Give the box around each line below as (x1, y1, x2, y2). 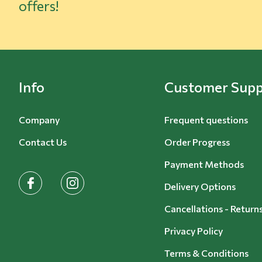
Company (19, 114, 60, 125)
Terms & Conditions (164, 247, 249, 258)
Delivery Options (164, 181, 236, 192)
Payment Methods (164, 158, 244, 170)
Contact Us (19, 136, 67, 147)
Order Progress (164, 136, 230, 147)
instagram (60, 172, 102, 183)
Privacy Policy (164, 225, 223, 236)
